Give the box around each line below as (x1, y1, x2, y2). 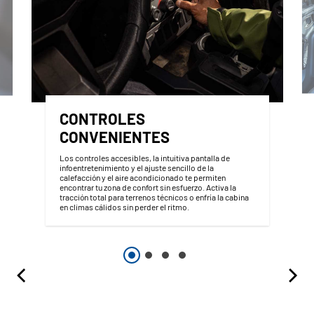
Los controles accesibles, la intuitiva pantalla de (59, 152, 230, 163)
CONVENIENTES (59, 127, 170, 146)
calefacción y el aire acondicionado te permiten (59, 172, 226, 182)
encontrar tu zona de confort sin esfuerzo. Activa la (59, 182, 236, 192)
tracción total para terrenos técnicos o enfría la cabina (59, 191, 249, 202)
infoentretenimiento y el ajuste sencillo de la (59, 162, 214, 172)
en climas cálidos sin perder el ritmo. (59, 201, 189, 212)
